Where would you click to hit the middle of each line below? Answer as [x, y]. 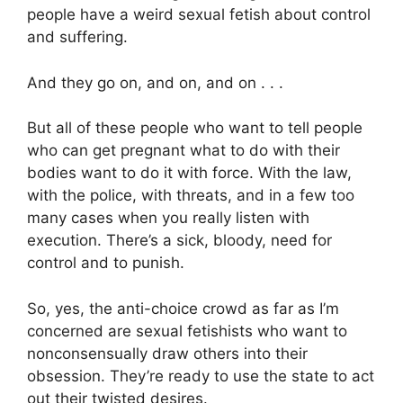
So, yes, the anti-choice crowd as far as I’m [183, 308]
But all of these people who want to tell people [195, 128]
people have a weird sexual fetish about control [199, 14]
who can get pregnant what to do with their [184, 150]
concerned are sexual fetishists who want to [187, 331]
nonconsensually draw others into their [167, 353]
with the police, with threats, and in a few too [191, 195]
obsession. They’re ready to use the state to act [201, 376]
